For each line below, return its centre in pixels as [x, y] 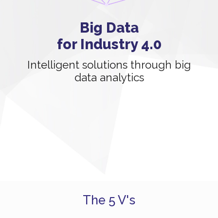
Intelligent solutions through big [109, 65]
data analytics [109, 77]
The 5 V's [109, 200]
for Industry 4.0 [109, 44]
